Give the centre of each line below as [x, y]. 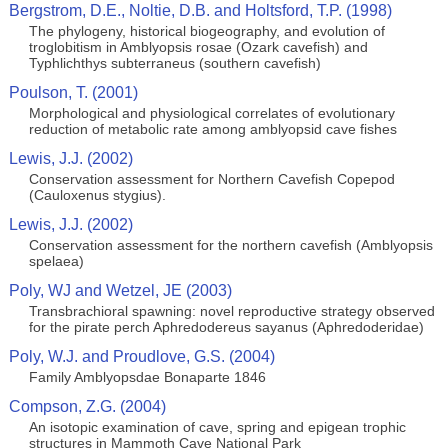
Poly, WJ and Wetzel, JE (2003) [120, 290]
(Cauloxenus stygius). [97, 195]
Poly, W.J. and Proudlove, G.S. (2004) [141, 356]
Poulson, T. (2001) [73, 92]
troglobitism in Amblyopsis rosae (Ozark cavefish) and [198, 47]
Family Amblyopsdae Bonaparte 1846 [147, 377]
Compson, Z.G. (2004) [87, 406]
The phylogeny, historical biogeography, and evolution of [206, 31]
